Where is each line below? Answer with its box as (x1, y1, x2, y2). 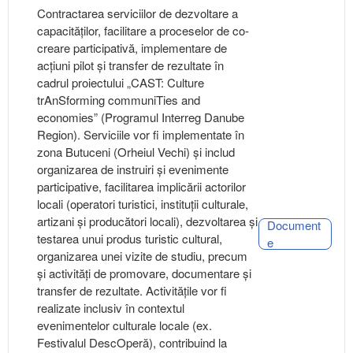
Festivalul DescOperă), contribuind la (37, 334, 227, 351)
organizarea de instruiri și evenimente (37, 161, 229, 178)
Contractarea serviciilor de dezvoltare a (37, 5, 238, 22)
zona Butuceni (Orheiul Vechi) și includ (37, 143, 235, 161)
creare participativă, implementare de (37, 39, 227, 57)
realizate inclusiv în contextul (37, 299, 184, 317)
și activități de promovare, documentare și (37, 265, 251, 282)
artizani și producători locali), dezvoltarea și (37, 213, 258, 230)
